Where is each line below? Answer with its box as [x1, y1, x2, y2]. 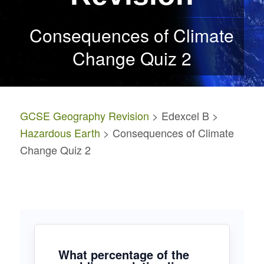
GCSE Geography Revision [19, 108, 149, 124]
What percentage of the [58, 245, 189, 263]
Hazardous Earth [19, 125, 100, 141]
